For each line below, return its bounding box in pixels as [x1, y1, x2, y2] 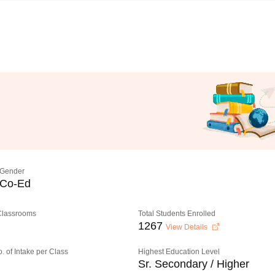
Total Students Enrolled [138, 209, 216, 218]
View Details [166, 223, 210, 231]
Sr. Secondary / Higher [138, 258, 250, 270]
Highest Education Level [138, 247, 220, 256]
